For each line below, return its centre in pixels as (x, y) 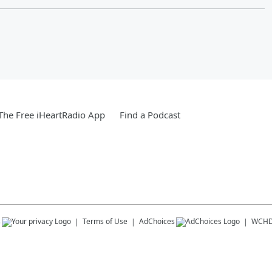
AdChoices (157, 221)
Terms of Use (105, 221)
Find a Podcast (150, 114)
